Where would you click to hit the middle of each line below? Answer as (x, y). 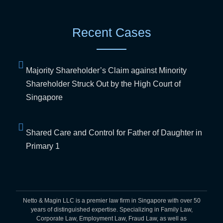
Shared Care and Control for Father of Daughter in (114, 133)
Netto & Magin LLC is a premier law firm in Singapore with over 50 (111, 201)
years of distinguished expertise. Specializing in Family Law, (111, 210)
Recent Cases (111, 33)
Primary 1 (43, 146)
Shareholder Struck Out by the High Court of (103, 84)
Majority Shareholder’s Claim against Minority (106, 71)
